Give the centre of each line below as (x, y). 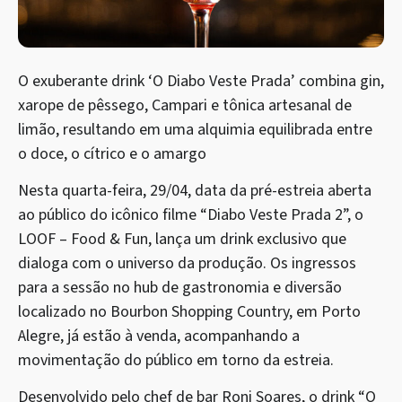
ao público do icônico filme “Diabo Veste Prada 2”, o (191, 214)
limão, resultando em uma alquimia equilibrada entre (195, 129)
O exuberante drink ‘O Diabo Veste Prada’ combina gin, (201, 81)
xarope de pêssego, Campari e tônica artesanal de (185, 105)
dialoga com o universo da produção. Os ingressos (187, 263)
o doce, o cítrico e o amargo (112, 153)
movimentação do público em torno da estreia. (176, 360)
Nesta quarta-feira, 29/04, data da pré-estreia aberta (195, 190)
